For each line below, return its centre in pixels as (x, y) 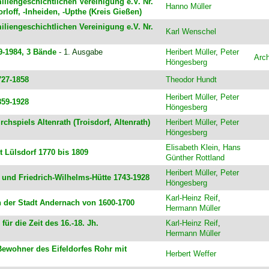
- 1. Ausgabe (79, 52)
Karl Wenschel (191, 32)
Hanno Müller (188, 7)
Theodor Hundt (191, 80)
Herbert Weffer (191, 254)
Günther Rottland (195, 158)
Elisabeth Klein (192, 148)
